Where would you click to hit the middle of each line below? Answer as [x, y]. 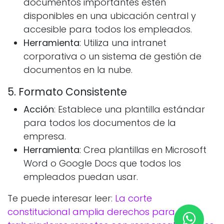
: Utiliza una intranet [123, 43]
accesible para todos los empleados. [108, 29]
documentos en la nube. [78, 70]
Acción [39, 109]
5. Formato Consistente [67, 92]
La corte [133, 198]
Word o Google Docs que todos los [102, 163]
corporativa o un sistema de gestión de [112, 56]
